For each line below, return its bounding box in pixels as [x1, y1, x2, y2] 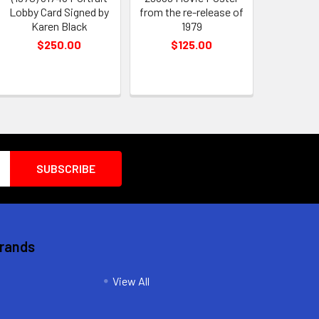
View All [112, 273, 150, 288]
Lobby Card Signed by [9, 4, 110, 19]
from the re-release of [140, 4, 244, 19]
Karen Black [31, 19, 88, 33]
